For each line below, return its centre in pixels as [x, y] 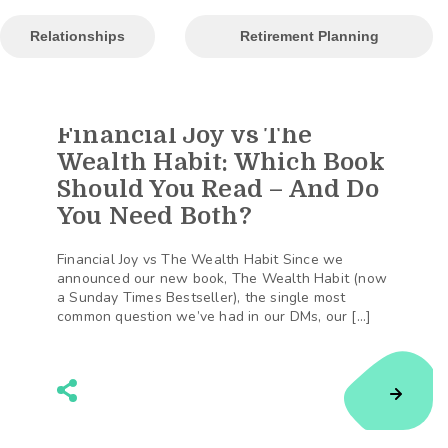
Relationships [77, 36]
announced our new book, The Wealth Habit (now [222, 278]
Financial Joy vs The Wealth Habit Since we [200, 259]
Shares [399, 139]
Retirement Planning [309, 36]
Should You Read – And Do [218, 189]
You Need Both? [154, 216]
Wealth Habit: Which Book [221, 162]
